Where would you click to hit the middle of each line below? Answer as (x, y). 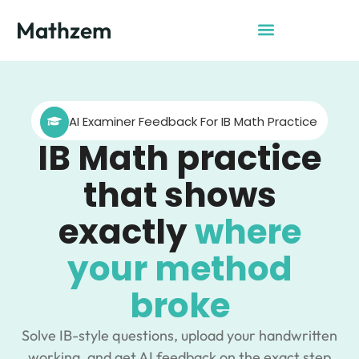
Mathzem (64, 30)
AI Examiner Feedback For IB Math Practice (193, 121)
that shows (179, 195)
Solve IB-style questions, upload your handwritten (179, 335)
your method (179, 269)
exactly (126, 232)
